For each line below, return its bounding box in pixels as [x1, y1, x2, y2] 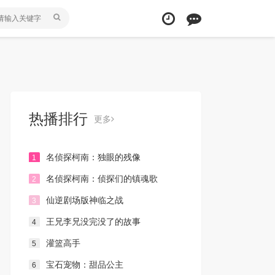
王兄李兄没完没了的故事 [45, 217, 141, 227]
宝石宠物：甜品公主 [45, 260, 123, 269]
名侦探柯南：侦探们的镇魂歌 [45, 174, 158, 184]
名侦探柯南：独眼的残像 [45, 152, 141, 162]
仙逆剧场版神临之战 [45, 195, 123, 205]
